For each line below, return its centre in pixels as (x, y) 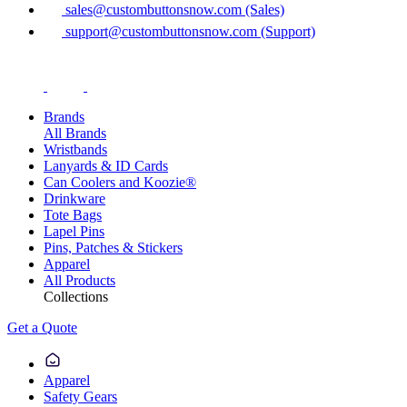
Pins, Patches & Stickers (113, 247)
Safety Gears (80, 396)
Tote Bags (73, 214)
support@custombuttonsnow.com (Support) (189, 31)
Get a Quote (42, 327)
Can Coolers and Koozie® (120, 182)
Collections (76, 296)
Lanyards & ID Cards (106, 165)
